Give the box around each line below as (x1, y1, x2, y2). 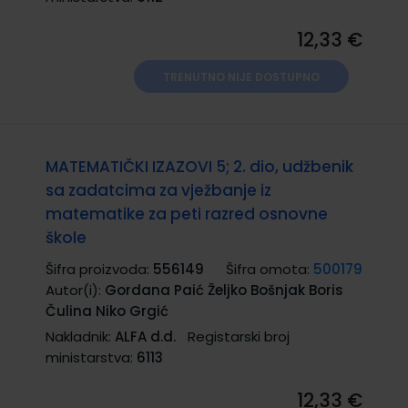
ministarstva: (46, 347, 137, 367)
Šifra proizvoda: (46, 259, 153, 279)
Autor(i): (46, 280, 105, 300)
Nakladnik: (46, 326, 115, 346)
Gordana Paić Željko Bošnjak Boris (105, 280, 343, 300)
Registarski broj (188, 326, 290, 346)
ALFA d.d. (115, 326, 176, 346)
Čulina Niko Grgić (46, 301, 168, 321)
